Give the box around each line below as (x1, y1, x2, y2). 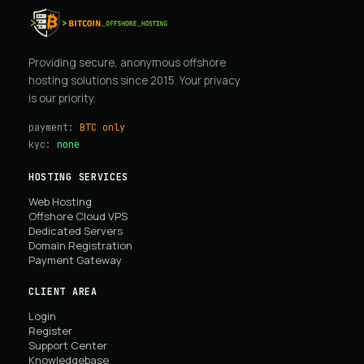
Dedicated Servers (28, 223, 123, 239)
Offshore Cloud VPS (28, 209, 128, 224)
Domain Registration (28, 238, 132, 253)
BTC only (80, 121, 125, 134)
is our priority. (28, 91, 96, 106)
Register (28, 323, 72, 339)
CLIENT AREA (28, 285, 97, 298)
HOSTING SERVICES (28, 171, 129, 184)
